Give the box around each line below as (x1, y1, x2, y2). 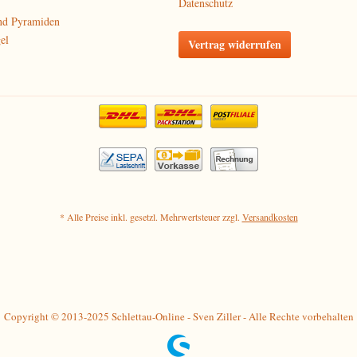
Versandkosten (241, 210, 298, 224)
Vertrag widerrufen (188, 36, 281, 53)
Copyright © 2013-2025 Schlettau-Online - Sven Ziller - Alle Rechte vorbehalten (3, 309, 354, 324)
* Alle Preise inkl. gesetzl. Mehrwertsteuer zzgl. (59, 210, 242, 224)
